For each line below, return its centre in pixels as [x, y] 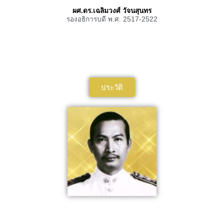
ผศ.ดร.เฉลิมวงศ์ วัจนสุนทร [112, 10]
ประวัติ [112, 87]
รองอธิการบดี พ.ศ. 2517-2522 [112, 19]
